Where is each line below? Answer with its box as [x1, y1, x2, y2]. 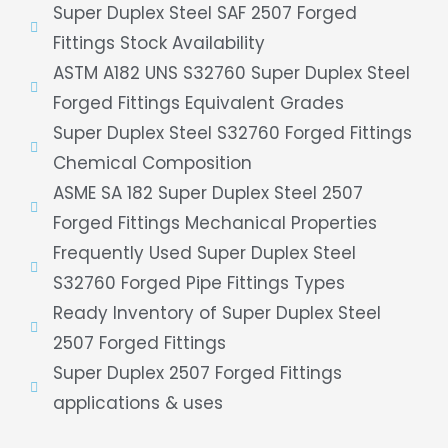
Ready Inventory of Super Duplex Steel [52, 301, 381, 325]
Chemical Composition [52, 151, 252, 175]
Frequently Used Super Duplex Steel [52, 241, 356, 265]
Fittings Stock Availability [52, 31, 265, 55]
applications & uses [52, 391, 223, 415]
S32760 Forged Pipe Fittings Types [52, 271, 345, 295]
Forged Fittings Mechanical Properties [52, 211, 377, 235]
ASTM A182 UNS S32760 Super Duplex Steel [52, 61, 410, 85]
